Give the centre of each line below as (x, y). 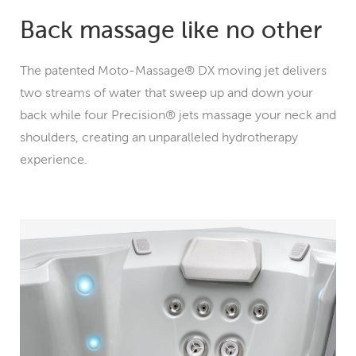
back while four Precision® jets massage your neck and (178, 114)
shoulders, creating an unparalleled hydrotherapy (159, 137)
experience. (54, 159)
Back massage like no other (171, 29)
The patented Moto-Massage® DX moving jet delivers (173, 70)
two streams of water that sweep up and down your (166, 92)
